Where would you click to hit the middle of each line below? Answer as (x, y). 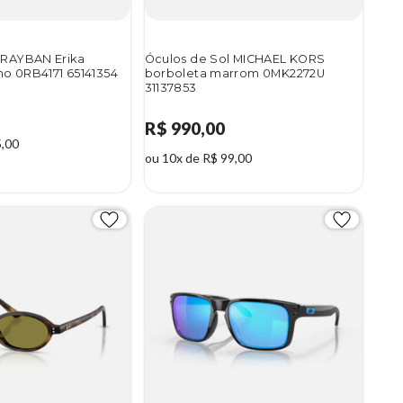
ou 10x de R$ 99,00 (198, 158)
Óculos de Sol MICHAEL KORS (235, 59)
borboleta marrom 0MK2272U (235, 74)
